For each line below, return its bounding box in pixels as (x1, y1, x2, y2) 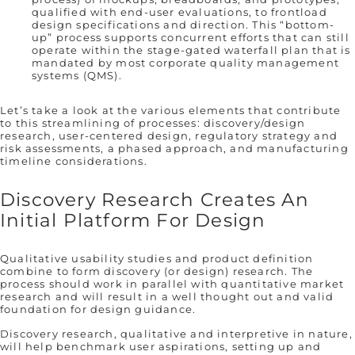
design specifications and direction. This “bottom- (32, 18, 335, 32)
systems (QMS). (32, 69, 122, 82)
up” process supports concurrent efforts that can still (32, 31, 349, 44)
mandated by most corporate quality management (32, 56, 340, 70)
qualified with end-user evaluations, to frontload (32, 6, 327, 19)
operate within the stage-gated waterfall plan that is (32, 44, 351, 57)
